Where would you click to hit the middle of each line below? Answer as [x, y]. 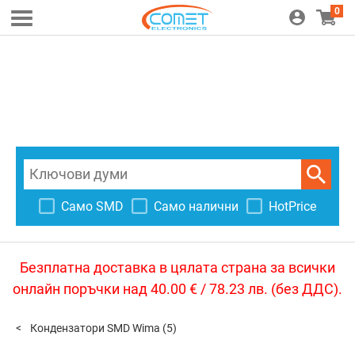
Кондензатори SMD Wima [95, 328]
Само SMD [92, 206]
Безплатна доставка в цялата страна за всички [177, 267]
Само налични [196, 206]
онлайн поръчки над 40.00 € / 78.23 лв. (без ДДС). [177, 289]
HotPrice [292, 206]
